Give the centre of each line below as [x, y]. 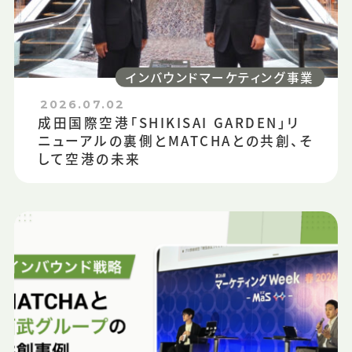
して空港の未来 [90, 159]
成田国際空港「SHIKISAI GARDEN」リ [169, 123]
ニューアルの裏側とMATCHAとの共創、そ [176, 141]
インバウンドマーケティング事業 [220, 77]
